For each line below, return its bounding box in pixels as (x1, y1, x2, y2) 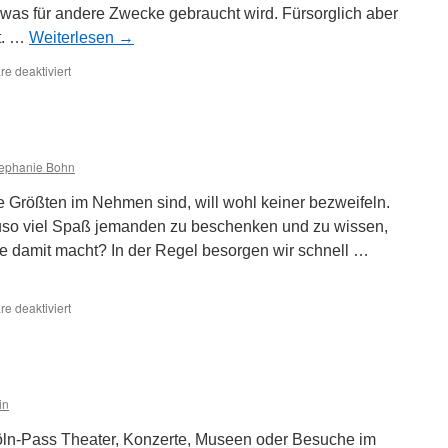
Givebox (70, 316, 115, 333)
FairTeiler (70, 79, 121, 96)
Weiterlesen (29, 29, 118, 46)
